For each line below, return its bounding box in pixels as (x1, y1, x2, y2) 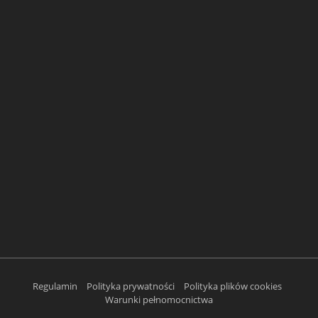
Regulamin (33, 280, 77, 292)
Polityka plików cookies (184, 280, 282, 292)
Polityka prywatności (87, 280, 175, 292)
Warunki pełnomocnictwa (105, 293, 213, 306)
